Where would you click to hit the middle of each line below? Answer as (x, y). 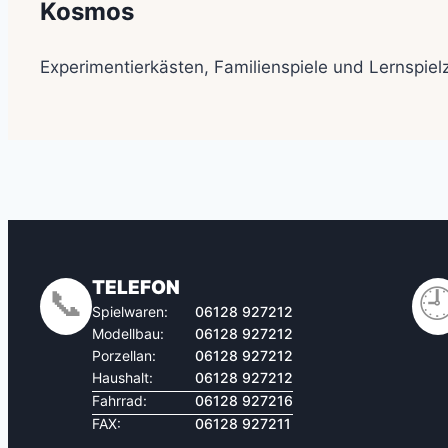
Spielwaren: (130, 311)
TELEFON (136, 287)
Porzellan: (124, 355)
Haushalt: (122, 377)
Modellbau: (128, 333)
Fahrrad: (119, 400)
